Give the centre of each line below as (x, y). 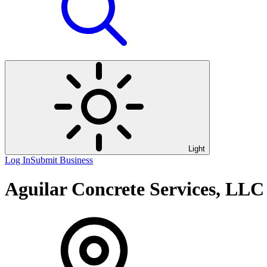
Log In (18, 160)
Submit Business (62, 160)
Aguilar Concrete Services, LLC (134, 189)
